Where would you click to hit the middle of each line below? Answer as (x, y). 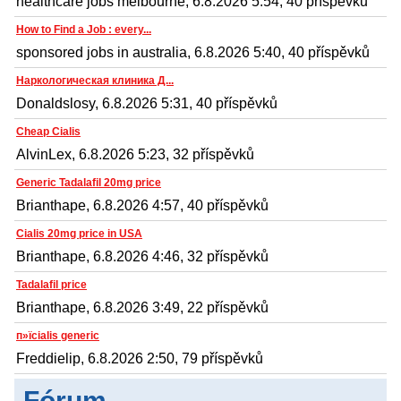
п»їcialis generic (58, 335)
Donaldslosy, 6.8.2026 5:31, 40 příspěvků (147, 103)
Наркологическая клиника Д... (95, 80)
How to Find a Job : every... (84, 29)
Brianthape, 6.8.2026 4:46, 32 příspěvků (142, 256)
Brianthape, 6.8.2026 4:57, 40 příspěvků (142, 205)
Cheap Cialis (48, 131)
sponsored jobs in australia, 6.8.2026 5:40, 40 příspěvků (193, 52)
